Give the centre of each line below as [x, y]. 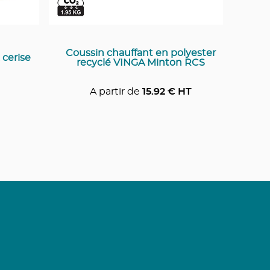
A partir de [115, 91]
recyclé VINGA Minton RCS [141, 62]
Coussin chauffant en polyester [141, 53]
